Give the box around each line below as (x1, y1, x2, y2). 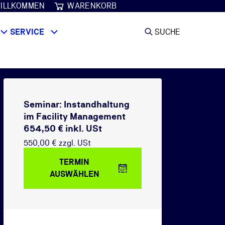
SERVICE (10, 27, 44, 37)
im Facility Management (24, 111, 126, 122)
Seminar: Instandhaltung (24, 99, 130, 109)
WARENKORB (67, 1, 117, 11)
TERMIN (59, 157, 89, 167)
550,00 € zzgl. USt (24, 138, 91, 148)
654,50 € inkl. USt (24, 123, 102, 134)
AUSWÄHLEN (49, 169, 99, 179)
